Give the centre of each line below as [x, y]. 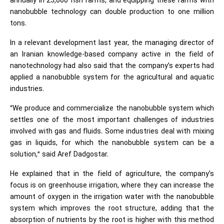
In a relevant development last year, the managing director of [112, 43]
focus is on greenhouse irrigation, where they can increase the [112, 185]
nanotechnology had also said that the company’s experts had [112, 66]
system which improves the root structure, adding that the [112, 208]
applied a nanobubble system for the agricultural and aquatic [112, 77]
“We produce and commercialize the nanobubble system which [112, 108]
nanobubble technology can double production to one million [112, 12]
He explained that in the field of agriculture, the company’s [112, 174]
